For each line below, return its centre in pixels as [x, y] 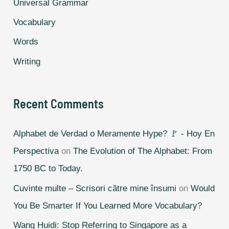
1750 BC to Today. [48, 169]
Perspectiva [36, 151]
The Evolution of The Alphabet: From [143, 151]
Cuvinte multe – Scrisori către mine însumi [95, 188]
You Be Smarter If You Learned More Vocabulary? [108, 205]
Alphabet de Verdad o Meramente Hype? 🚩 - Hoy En [114, 134]
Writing [27, 61]
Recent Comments [59, 104]
